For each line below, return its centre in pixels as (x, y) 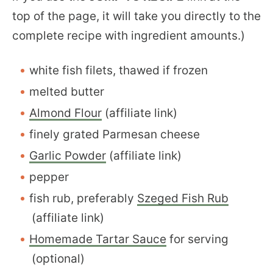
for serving (197, 239)
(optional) (58, 258)
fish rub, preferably (83, 198)
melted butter (67, 91)
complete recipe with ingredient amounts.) (129, 35)
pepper (49, 177)
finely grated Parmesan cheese (115, 134)
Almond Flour (66, 113)
